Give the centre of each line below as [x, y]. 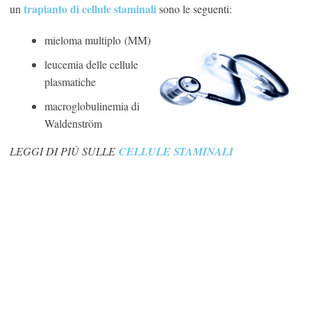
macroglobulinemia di [92, 106]
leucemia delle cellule [91, 65]
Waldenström [73, 124]
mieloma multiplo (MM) [98, 40]
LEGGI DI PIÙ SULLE [64, 151]
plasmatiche [70, 82]
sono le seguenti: [195, 9]
